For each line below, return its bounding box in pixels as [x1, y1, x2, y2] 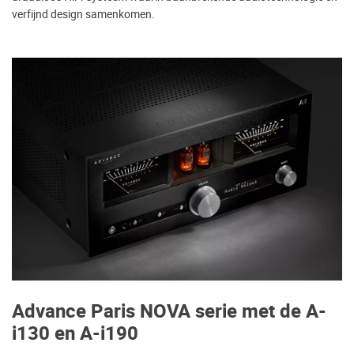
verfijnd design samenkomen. [12, 6, 155, 22]
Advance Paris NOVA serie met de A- [12, 298, 326, 326]
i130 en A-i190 [12, 320, 138, 348]
